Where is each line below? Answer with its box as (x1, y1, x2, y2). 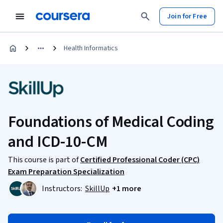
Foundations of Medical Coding (8, 111, 215, 133)
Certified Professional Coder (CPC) (80, 154, 200, 165)
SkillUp (85, 183, 110, 194)
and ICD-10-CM (8, 130, 108, 153)
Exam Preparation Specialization (8, 166, 124, 177)
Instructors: (42, 183, 84, 194)
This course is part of (8, 154, 80, 165)
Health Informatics (64, 43, 118, 53)
